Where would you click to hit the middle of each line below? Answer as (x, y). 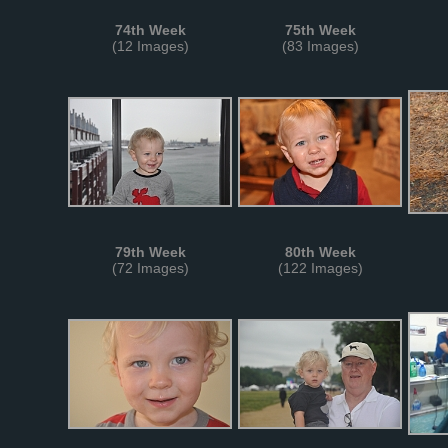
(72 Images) (150, 268)
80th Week (320, 252)
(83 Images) (320, 46)
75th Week (320, 30)
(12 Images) (150, 46)
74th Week (150, 30)
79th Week (150, 252)
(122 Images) (320, 268)
